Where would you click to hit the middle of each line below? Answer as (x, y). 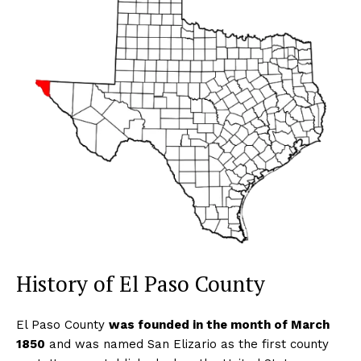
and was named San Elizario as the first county (187, 344)
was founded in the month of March (219, 324)
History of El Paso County (141, 283)
